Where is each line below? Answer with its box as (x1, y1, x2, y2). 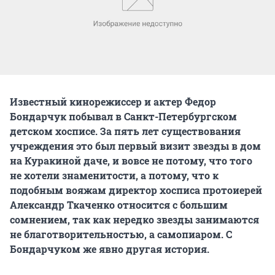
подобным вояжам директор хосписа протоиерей (10, 183, 262, 196)
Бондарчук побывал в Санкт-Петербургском (10, 109, 237, 123)
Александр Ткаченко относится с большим (10, 198, 228, 211)
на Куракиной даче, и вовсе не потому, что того (10, 153, 252, 167)
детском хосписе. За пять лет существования (10, 124, 241, 137)
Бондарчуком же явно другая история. (10, 242, 209, 255)
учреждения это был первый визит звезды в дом (10, 139, 261, 152)
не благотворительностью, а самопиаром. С (10, 227, 232, 241)
